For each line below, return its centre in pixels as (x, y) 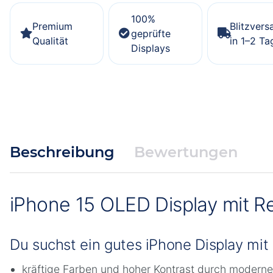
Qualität (50, 41)
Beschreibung (62, 152)
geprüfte (151, 33)
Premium (52, 26)
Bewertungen (186, 152)
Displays (151, 48)
